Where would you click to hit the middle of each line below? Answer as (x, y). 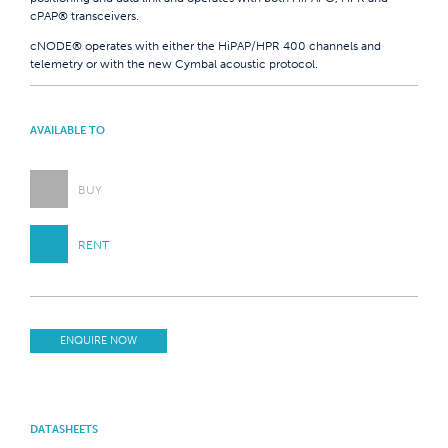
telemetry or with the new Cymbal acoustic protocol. (174, 63)
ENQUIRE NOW (98, 341)
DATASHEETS (64, 430)
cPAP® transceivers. (84, 15)
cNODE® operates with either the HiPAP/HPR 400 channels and (205, 45)
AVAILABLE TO (67, 130)
